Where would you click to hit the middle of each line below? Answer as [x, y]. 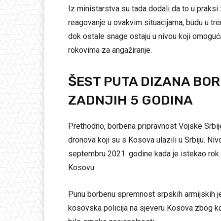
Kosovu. [82, 168]
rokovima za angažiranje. [110, 50]
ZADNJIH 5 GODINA [130, 100]
